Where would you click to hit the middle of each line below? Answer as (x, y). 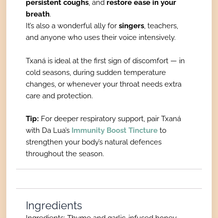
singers (132, 26)
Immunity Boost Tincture (115, 130)
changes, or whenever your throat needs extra (104, 84)
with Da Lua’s (49, 130)
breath (38, 14)
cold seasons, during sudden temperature (96, 72)
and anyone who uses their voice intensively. (101, 37)
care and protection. (60, 95)
